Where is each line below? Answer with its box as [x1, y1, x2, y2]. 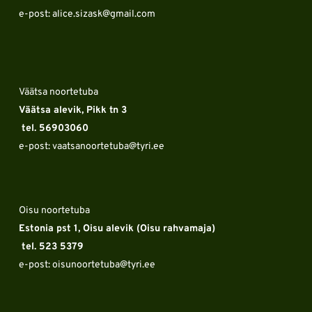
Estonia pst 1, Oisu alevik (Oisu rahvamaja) [18, 223, 218, 235]
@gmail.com [102, 8, 155, 21]
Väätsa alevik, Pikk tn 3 [18, 104, 130, 117]
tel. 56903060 [21, 123, 88, 135]
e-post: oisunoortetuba [18, 259, 120, 272]
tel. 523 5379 [21, 241, 84, 253]
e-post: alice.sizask [18, 8, 102, 21]
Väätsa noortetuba [18, 86, 98, 99]
